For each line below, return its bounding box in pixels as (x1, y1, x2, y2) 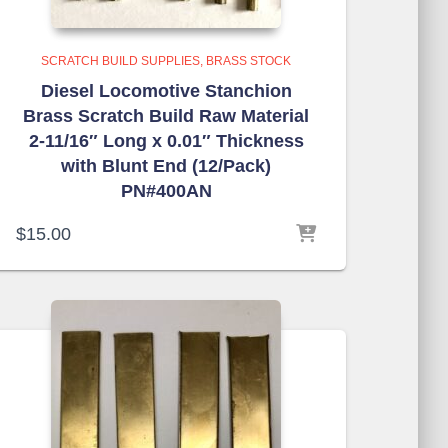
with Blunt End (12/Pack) (61, 156, 271, 176)
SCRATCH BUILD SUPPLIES (41, 54, 200, 68)
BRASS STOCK (206, 54, 291, 68)
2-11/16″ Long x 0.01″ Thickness (28, 131, 304, 151)
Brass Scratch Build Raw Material (23, 106, 309, 126)
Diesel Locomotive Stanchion (40, 81, 292, 101)
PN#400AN (120, 181, 212, 201)
